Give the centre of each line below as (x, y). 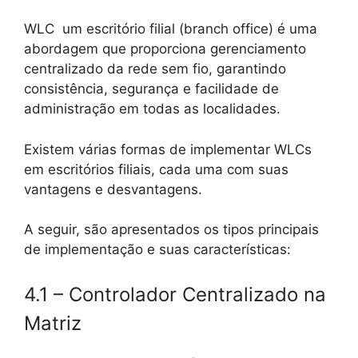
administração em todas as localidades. (152, 109)
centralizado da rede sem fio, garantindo (155, 69)
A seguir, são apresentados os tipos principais (171, 230)
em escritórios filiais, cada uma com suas (156, 169)
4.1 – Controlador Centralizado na (175, 294)
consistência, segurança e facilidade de (151, 89)
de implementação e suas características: (157, 250)
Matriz (53, 323)
